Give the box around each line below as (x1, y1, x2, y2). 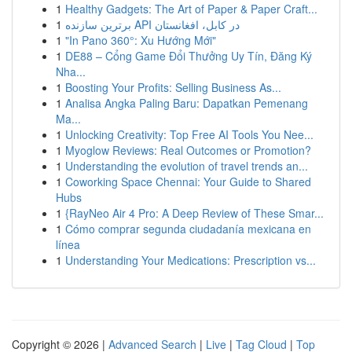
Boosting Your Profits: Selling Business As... (65, 79, 281, 95)
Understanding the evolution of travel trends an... (65, 158, 308, 174)
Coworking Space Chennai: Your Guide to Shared (65, 174, 311, 189)
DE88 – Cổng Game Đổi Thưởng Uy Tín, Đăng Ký (65, 48, 312, 64)
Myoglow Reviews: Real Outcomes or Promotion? (65, 142, 311, 158)
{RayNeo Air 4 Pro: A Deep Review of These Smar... (65, 205, 324, 221)
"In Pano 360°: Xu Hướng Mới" (65, 32, 216, 48)
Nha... (56, 64, 86, 79)
